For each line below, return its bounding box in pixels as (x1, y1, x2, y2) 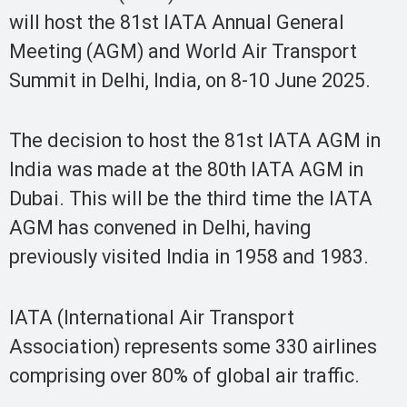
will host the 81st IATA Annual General (9, 10, 344, 34)
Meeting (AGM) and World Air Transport (9, 39, 357, 63)
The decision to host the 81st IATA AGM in (9, 129, 381, 153)
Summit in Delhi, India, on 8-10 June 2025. (9, 68, 371, 92)
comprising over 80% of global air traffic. (9, 363, 360, 387)
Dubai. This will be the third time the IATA (9, 187, 372, 211)
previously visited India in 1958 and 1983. (9, 245, 369, 269)
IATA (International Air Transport (9, 305, 294, 329)
